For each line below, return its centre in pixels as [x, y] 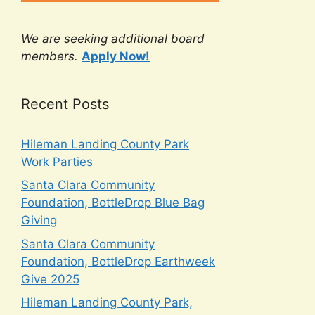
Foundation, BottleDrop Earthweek [118, 261]
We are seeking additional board [113, 38]
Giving [39, 220]
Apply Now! [116, 56]
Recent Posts [65, 104]
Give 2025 [50, 279]
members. [50, 56]
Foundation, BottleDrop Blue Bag [113, 203]
